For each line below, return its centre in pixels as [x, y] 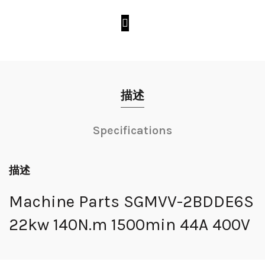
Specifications [132, 130]
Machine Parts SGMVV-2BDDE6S [131, 201]
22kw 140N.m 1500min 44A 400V [130, 224]
